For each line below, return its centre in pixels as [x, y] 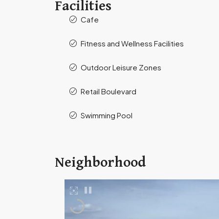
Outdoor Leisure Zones [121, 67]
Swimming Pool [107, 115]
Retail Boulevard [109, 91]
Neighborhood [100, 162]
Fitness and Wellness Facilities [132, 43]
